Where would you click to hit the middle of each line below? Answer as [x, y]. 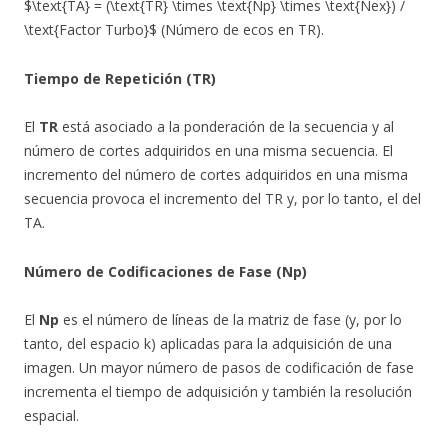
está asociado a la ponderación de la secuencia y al [226, 126]
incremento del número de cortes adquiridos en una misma [216, 174]
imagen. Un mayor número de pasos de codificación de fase [219, 367]
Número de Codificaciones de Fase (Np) [165, 271]
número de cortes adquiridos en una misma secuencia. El [208, 150]
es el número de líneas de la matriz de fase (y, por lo [230, 319]
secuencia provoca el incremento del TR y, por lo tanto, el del [222, 198]
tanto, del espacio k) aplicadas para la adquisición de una [208, 343]
